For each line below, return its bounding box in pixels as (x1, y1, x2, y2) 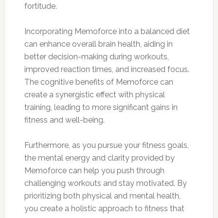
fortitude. (24, 1, 57, 11)
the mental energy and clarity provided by (24, 153, 175, 163)
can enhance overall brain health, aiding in (24, 39, 173, 49)
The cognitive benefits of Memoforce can (24, 77, 173, 87)
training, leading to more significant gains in (24, 103, 178, 112)
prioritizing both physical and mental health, (24, 191, 181, 201)
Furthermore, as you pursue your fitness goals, (24, 141, 189, 150)
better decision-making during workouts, (24, 52, 169, 62)
